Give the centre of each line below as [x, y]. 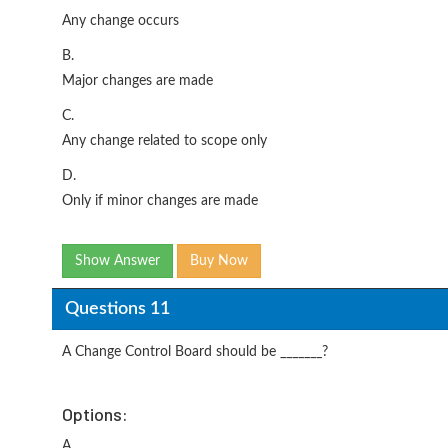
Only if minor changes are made [160, 201]
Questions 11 [117, 308]
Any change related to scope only [164, 141]
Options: [95, 414]
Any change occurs [120, 21]
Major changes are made [137, 81]
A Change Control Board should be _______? [195, 352]
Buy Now [219, 261]
